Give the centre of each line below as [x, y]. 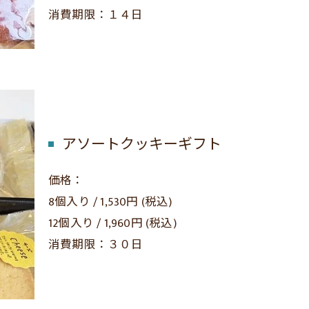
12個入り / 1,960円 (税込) [112, 223]
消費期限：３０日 [96, 245]
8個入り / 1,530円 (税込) [110, 202]
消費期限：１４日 [96, 16]
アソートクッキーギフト [142, 144]
